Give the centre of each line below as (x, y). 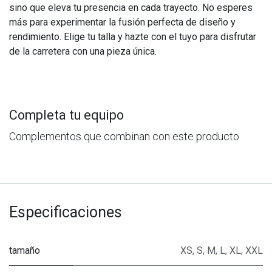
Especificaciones (66, 212)
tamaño (25, 251)
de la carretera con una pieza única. (83, 52)
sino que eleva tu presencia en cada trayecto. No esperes (131, 8)
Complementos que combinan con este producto (124, 137)
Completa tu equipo (66, 115)
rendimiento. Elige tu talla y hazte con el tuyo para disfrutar (133, 37)
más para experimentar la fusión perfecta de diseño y (122, 22)
